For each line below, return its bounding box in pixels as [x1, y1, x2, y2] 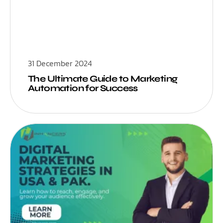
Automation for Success [28, 82, 138, 94]
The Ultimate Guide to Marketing [28, 73, 178, 84]
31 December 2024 [28, 57, 92, 69]
